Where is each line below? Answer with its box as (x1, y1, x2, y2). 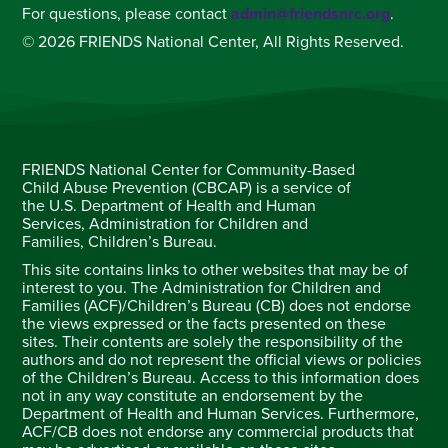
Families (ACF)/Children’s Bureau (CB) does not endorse (22, 295, 412, 316)
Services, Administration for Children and (22, 213, 309, 234)
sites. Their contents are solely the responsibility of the (22, 331, 404, 352)
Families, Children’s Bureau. (22, 231, 218, 252)
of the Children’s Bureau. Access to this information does (22, 367, 420, 388)
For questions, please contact (22, 3, 232, 24)
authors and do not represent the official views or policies (22, 349, 422, 370)
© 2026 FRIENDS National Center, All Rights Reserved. (22, 31, 405, 52)
